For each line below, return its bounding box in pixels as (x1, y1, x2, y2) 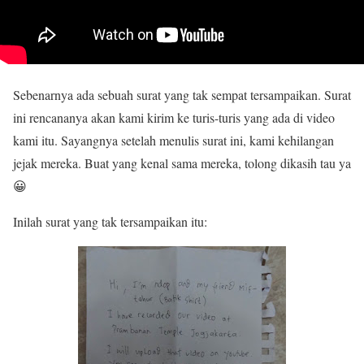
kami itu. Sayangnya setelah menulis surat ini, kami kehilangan (13, 132, 334, 149)
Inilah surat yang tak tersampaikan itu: (13, 213, 207, 231)
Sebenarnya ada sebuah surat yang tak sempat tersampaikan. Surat (13, 86, 351, 104)
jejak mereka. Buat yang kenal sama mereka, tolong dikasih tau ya (13, 154, 351, 172)
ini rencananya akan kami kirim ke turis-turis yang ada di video (13, 109, 335, 127)
